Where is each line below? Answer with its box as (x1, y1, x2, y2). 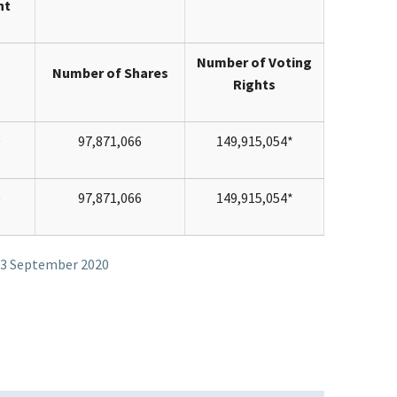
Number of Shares (51, 63, 168, 82)
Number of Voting (197, 52, 312, 71)
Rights (233, 74, 276, 93)
